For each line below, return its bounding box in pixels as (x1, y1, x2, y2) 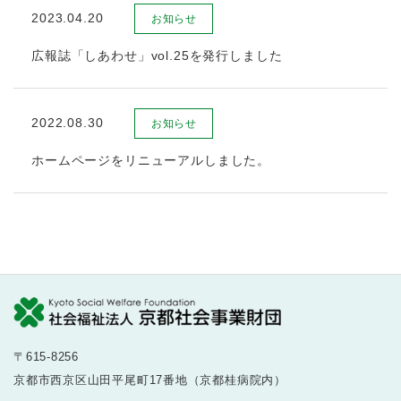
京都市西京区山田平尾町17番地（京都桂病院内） (13, 373, 286, 388)
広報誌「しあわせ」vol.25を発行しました (31, 48, 283, 63)
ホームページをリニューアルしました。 (31, 153, 271, 167)
